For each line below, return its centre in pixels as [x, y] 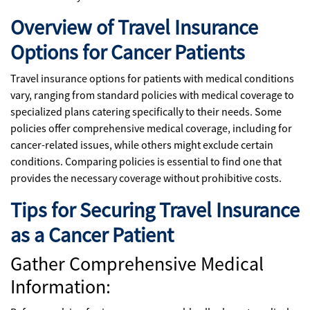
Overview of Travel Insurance [134, 27]
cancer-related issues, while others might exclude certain [142, 145]
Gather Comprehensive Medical [137, 264]
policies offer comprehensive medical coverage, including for [151, 128]
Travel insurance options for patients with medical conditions [152, 78]
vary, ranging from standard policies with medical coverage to [152, 95]
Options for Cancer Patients [128, 52]
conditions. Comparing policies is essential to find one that [146, 161]
